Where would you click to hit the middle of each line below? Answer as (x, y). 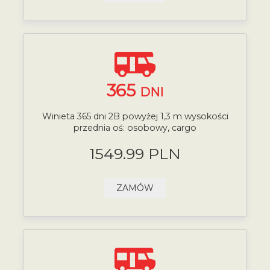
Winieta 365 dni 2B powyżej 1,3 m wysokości (135, 117)
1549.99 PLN (135, 153)
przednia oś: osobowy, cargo (135, 128)
